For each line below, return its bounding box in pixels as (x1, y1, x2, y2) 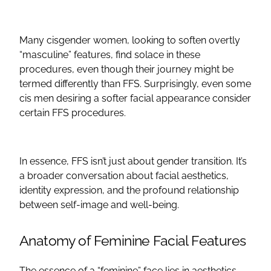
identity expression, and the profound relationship (19, 184, 239, 196)
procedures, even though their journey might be (19, 63, 233, 75)
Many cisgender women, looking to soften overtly (19, 34, 240, 46)
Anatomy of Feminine (19, 232, 154, 249)
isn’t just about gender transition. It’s (88, 155, 247, 167)
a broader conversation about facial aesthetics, (19, 169, 229, 181)
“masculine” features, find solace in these (19, 48, 200, 60)
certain (19, 106, 52, 119)
